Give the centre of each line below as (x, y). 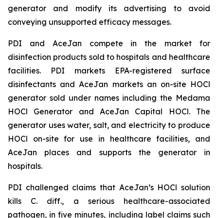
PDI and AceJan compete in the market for (109, 43)
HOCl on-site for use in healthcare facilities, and (109, 139)
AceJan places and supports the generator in (109, 152)
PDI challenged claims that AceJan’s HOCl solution (109, 187)
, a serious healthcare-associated (136, 201)
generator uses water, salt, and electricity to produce (109, 125)
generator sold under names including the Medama (109, 98)
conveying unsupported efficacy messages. (90, 22)
